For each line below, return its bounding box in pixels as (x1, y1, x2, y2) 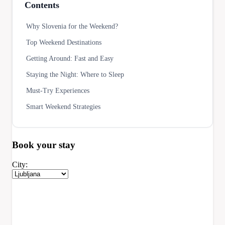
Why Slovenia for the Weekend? (26, 22, 118, 30)
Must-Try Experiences (26, 86, 89, 94)
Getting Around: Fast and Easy (26, 54, 114, 62)
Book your (12, 139, 59, 150)
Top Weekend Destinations (26, 38, 101, 46)
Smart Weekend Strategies (26, 102, 100, 110)
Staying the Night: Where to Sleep (26, 70, 124, 78)
